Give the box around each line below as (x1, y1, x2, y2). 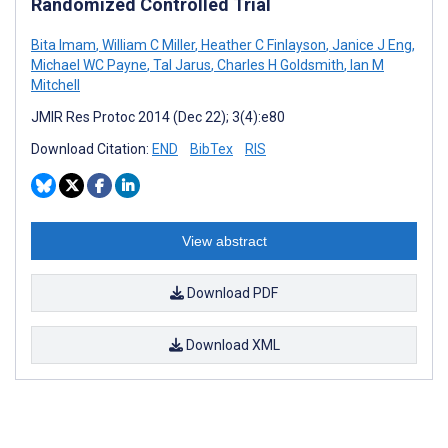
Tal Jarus (150, 56, 211, 73)
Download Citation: (31, 140, 152, 157)
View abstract (181, 232, 267, 249)
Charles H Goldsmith (214, 56, 344, 73)
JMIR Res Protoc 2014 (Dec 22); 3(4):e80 (31, 108, 285, 125)
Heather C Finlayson (198, 36, 326, 53)
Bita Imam (31, 36, 96, 53)
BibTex (190, 140, 233, 157)
